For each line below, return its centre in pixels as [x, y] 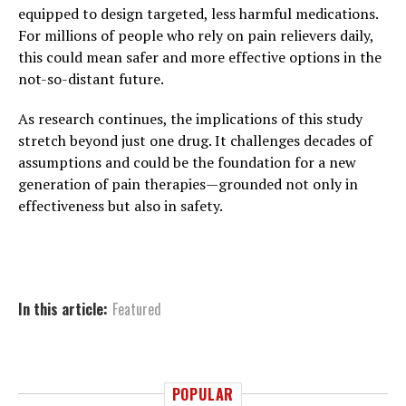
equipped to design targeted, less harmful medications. [198, 14]
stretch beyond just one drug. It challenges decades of [195, 141]
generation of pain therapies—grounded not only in [188, 184]
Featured [137, 309]
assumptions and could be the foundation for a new [187, 163]
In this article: [63, 309]
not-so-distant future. [91, 79]
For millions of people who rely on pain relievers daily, [196, 36]
